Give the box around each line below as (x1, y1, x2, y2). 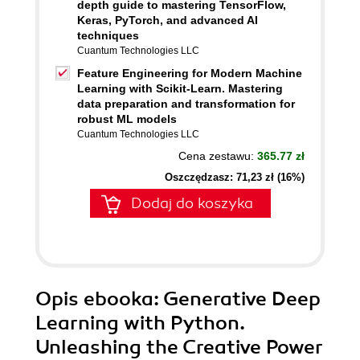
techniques (77, 29, 139, 42)
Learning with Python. (35, 311, 245, 335)
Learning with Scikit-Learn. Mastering (77, 82, 283, 95)
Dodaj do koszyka (131, 194, 253, 212)
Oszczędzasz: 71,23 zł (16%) (165, 171, 305, 183)
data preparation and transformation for (77, 97, 295, 110)
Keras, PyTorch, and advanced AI (77, 14, 258, 27)
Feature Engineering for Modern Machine (77, 67, 302, 80)
